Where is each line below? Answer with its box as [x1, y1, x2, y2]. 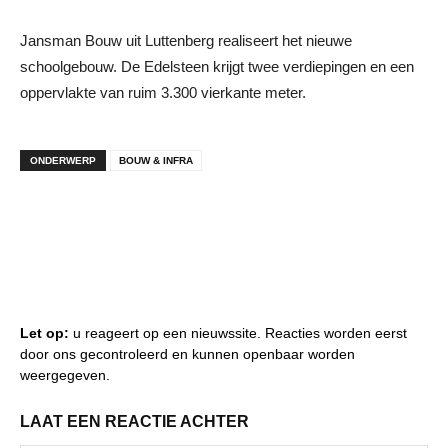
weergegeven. [20, 366, 110, 383]
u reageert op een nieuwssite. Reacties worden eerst [69, 324, 407, 341]
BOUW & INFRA [119, 154, 193, 166]
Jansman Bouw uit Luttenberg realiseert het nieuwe [20, 31, 352, 49]
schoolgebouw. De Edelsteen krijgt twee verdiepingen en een [20, 57, 414, 75]
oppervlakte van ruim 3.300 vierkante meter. [20, 83, 306, 101]
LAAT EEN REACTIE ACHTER [20, 412, 249, 430]
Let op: [20, 324, 69, 341]
